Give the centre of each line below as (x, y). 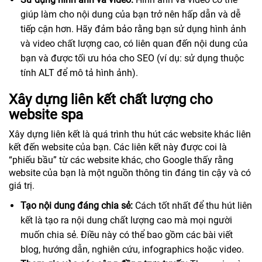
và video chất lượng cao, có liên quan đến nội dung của (134, 44)
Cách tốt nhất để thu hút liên (192, 206)
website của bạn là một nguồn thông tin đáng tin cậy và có (130, 173)
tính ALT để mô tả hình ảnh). (79, 73)
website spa (46, 115)
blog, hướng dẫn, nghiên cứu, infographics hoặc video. (132, 250)
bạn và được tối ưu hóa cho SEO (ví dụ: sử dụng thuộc (132, 58)
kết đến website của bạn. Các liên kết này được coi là (118, 147)
